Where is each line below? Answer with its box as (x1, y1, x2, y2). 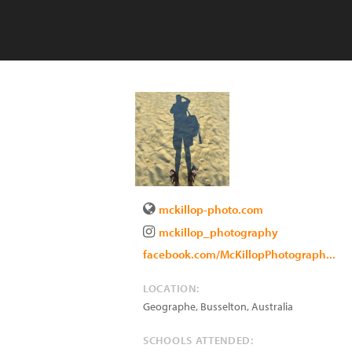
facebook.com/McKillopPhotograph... (143, 247, 335, 262)
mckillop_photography (159, 225, 278, 240)
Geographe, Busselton (143, 299, 247, 313)
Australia (251, 299, 293, 313)
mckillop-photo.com (159, 202, 263, 217)
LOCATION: (143, 281, 200, 295)
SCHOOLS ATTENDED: (143, 333, 254, 347)
